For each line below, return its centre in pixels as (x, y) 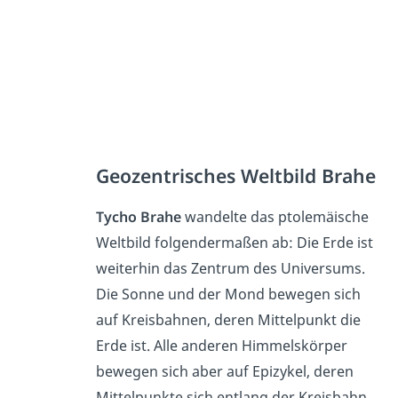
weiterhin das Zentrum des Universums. (230, 269)
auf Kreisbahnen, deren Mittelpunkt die (228, 320)
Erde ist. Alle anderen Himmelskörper (221, 346)
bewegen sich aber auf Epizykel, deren (224, 372)
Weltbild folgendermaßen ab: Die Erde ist (234, 243)
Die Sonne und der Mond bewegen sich (228, 295)
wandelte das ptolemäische (275, 217)
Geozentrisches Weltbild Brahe (235, 176)
